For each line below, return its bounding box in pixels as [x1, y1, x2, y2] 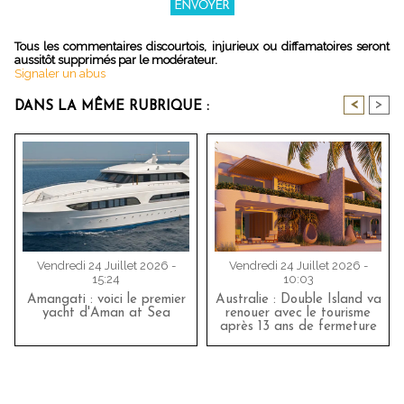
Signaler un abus [14, 67, 106, 81]
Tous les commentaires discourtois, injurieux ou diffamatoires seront [14, 40, 390, 54]
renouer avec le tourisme [225, 307, 371, 321]
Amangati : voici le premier [26, 293, 186, 308]
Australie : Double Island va [215, 293, 381, 308]
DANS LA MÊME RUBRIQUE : [14, 100, 209, 115]
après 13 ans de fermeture [219, 320, 377, 335]
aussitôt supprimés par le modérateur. [14, 53, 217, 68]
